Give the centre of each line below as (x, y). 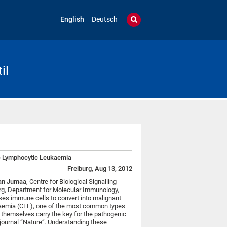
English (72, 20)
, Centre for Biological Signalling (71, 181)
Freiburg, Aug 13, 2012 (100, 168)
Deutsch (105, 20)
